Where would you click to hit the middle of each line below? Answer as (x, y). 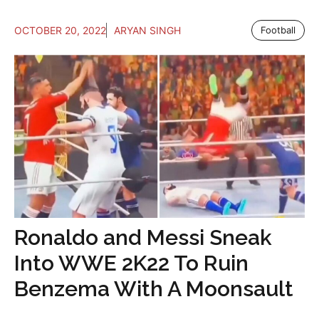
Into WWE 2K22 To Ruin (131, 263)
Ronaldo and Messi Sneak (143, 238)
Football (278, 30)
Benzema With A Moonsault (154, 289)
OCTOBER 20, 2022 (60, 30)
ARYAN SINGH (147, 30)
